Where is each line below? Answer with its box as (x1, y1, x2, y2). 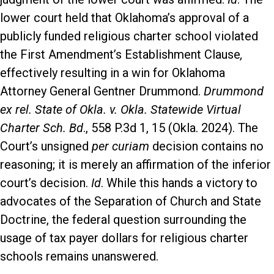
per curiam (92, 138, 149, 154)
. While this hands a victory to (101, 175, 257, 190)
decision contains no (149, 138, 264, 154)
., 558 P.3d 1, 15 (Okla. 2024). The (83, 120, 258, 135)
